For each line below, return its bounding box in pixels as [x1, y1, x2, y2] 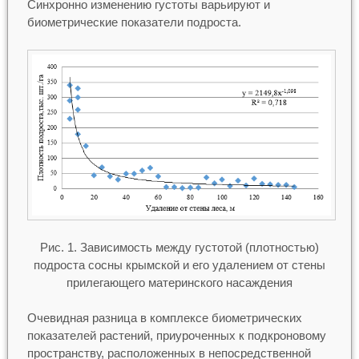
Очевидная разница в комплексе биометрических [26, 311, 302, 325]
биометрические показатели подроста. [26, 15, 241, 30]
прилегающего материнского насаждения [67, 275, 292, 289]
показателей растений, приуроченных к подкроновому [26, 329, 326, 343]
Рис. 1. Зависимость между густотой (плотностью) [40, 240, 319, 254]
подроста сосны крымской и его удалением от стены [34, 257, 325, 272]
